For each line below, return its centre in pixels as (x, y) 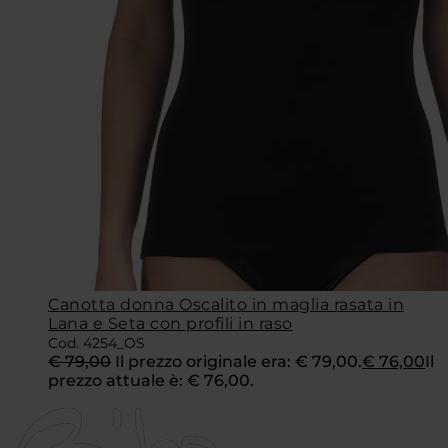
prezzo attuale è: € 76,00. (151, 380)
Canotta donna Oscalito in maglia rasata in (226, 304)
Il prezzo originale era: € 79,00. (238, 361)
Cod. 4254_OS (96, 342)
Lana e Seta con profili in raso (170, 323)
